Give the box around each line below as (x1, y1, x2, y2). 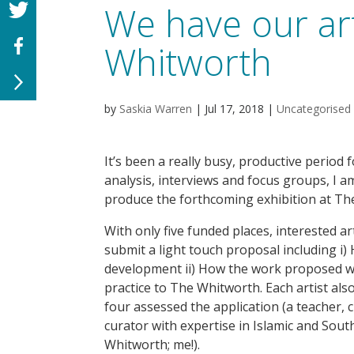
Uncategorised (277, 100, 351, 116)
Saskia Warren (119, 100, 192, 116)
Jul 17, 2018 (205, 100, 264, 116)
